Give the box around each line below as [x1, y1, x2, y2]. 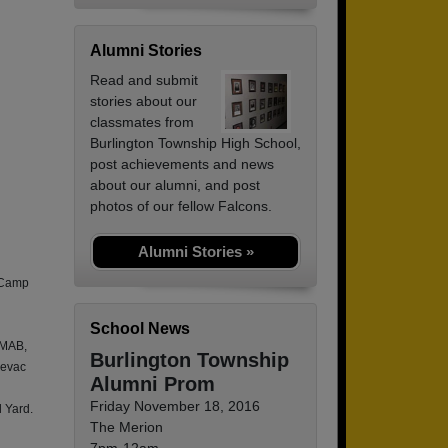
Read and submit [90, 72, 198, 89]
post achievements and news [90, 156, 274, 173]
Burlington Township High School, [90, 135, 301, 152]
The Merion [90, 419, 163, 436]
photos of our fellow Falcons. [90, 198, 272, 215]
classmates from [90, 114, 194, 131]
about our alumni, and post [90, 177, 260, 194]
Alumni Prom [90, 373, 215, 396]
